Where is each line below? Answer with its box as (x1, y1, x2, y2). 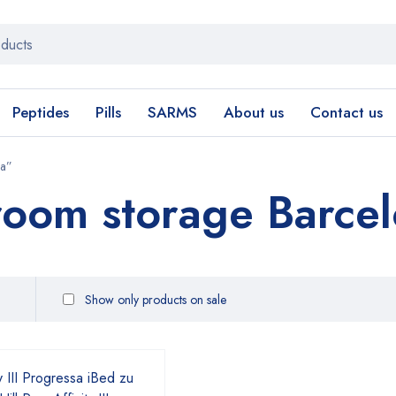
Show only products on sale (81, 290, 226, 308)
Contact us (310, 102, 383, 123)
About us (224, 102, 284, 123)
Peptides (12, 102, 69, 123)
